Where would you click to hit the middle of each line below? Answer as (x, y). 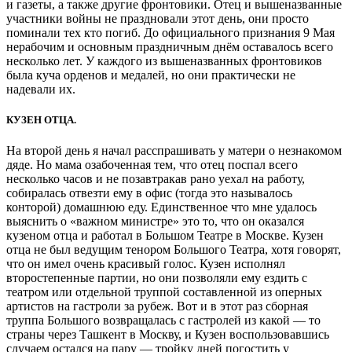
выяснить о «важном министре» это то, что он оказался (155, 221)
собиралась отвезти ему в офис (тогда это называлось (149, 192)
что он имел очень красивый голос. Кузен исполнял (146, 263)
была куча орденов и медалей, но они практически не (151, 75)
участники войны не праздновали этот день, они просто (158, 18)
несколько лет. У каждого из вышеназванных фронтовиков (164, 60)
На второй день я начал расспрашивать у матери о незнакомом (174, 150)
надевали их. (41, 89)
